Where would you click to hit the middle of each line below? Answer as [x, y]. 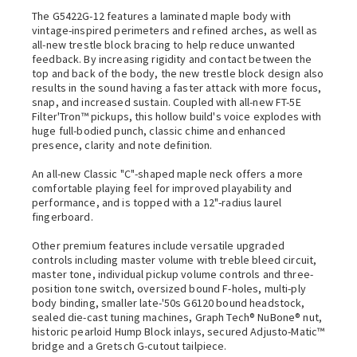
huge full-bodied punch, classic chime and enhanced [159, 131]
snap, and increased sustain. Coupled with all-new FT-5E [167, 102]
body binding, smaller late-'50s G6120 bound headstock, [169, 303]
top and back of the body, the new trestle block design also [178, 73]
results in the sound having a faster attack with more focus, [177, 88]
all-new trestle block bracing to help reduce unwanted [164, 45]
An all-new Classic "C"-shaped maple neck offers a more [168, 174]
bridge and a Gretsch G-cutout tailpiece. [129, 346]
